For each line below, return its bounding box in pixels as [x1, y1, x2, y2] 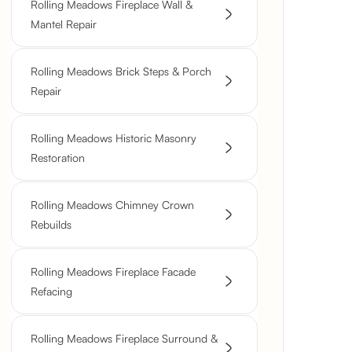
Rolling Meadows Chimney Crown [31, 198, 194, 211]
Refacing [31, 284, 72, 298]
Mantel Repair [31, 17, 97, 31]
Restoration [31, 151, 85, 164]
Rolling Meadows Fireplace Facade [31, 265, 196, 278]
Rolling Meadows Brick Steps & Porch [31, 64, 211, 78]
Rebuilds [31, 218, 71, 231]
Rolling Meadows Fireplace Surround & [31, 332, 218, 345]
